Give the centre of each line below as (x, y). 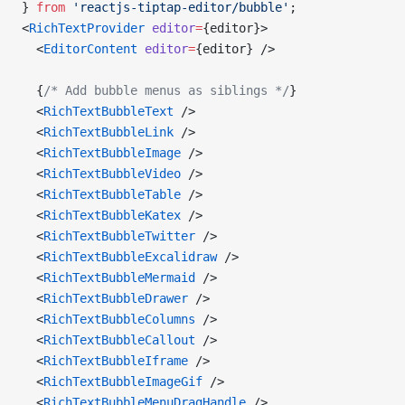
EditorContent (90, 49)
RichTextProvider (87, 28)
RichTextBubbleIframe (116, 361)
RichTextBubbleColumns (119, 319)
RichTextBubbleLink (108, 132)
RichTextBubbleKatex (112, 215)
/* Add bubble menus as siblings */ (166, 90)
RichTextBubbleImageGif (123, 381)
